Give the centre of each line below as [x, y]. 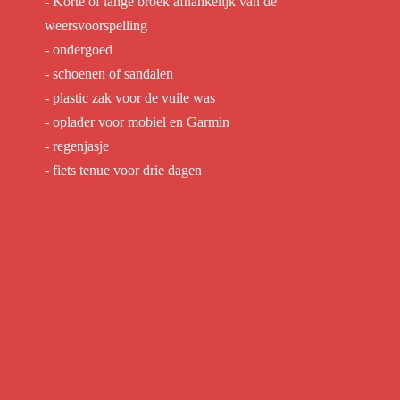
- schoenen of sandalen [109, 74]
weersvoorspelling [96, 25]
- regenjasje [79, 146]
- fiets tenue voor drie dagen [123, 170]
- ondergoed [79, 50]
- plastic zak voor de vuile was [130, 98]
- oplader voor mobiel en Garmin [137, 122]
